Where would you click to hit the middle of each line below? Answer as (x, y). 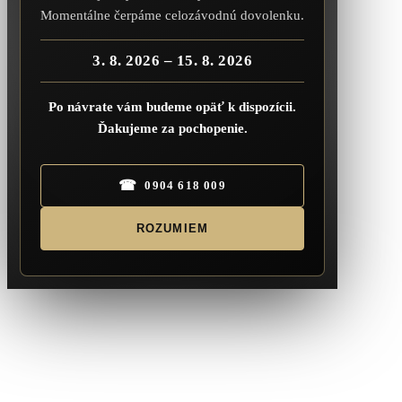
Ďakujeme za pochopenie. (172, 128)
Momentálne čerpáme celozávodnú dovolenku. (172, 15)
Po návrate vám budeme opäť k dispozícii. (172, 107)
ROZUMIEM (172, 228)
